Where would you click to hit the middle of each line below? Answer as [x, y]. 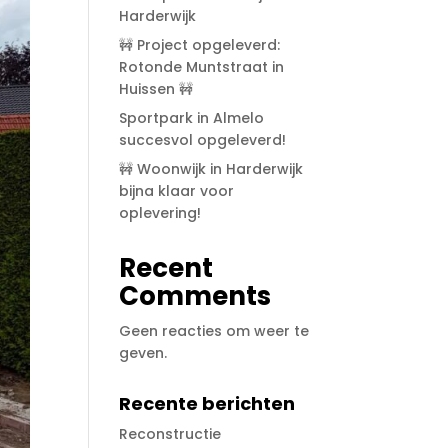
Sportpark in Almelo [192, 117]
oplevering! [160, 212]
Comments [195, 295]
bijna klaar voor [177, 190]
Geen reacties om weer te [214, 330]
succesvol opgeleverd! [203, 139]
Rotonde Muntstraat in [202, 66]
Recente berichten [207, 403]
